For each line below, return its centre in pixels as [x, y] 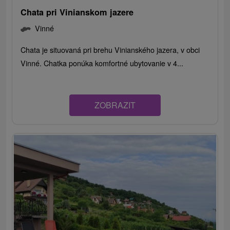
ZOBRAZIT [115, 105]
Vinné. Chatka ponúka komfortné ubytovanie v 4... [102, 63]
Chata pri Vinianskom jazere [77, 12]
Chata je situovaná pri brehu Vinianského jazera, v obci [110, 49]
